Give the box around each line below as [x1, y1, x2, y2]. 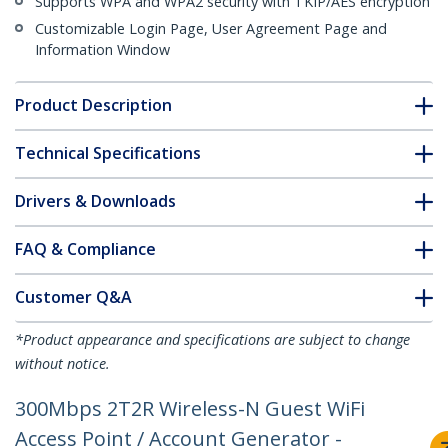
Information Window [35, 40, 170, 60]
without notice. [15, 354, 110, 374]
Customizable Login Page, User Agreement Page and [35, 19, 387, 39]
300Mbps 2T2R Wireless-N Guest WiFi [15, 395, 365, 423]
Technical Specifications [15, 142, 201, 165]
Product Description [15, 94, 172, 117]
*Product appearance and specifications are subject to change [15, 330, 410, 350]
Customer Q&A [15, 286, 132, 309]
